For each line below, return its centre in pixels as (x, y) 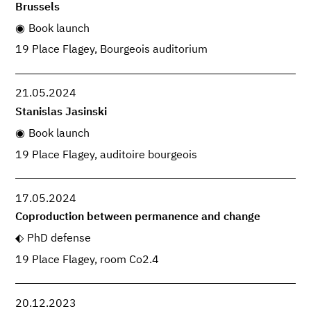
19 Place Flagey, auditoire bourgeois (107, 155)
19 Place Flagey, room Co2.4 (87, 260)
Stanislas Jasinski (61, 112)
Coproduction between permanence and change (138, 218)
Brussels (38, 7)
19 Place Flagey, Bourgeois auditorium (112, 50)
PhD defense (59, 238)
